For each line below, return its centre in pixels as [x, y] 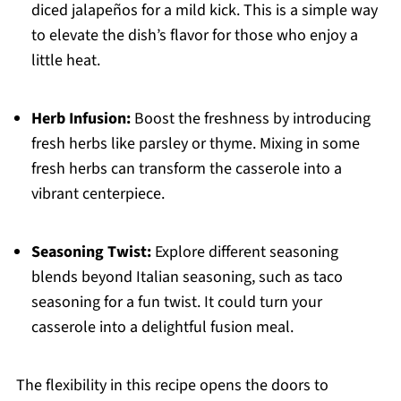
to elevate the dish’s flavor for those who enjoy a [194, 36]
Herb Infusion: [81, 119]
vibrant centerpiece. [98, 194]
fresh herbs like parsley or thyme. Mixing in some [195, 144]
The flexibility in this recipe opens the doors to [172, 386]
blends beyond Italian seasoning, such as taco [187, 277]
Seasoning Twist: [91, 252]
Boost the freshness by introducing [250, 119]
